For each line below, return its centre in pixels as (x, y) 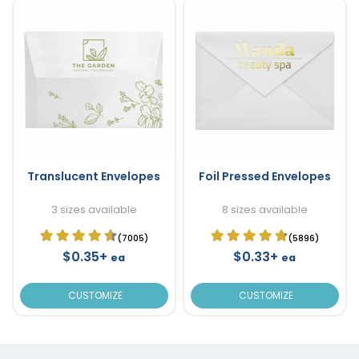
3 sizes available (94, 209)
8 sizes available (264, 209)
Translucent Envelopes (94, 176)
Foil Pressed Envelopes (264, 176)
